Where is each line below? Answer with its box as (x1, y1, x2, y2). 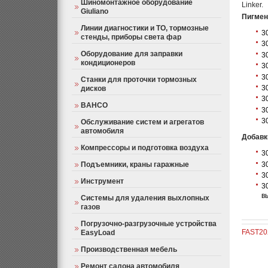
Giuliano (81, 7, 108, 16)
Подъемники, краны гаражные (81, 160, 189, 169)
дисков (81, 84, 106, 93)
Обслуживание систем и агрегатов (81, 118, 204, 126)
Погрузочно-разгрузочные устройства (81, 220, 217, 228)
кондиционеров (81, 59, 135, 67)
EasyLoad (81, 229, 115, 237)
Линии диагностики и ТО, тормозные (81, 24, 209, 32)
